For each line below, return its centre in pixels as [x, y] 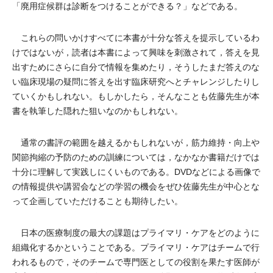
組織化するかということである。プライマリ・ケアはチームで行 [136, 247]
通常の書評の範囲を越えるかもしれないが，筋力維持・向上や [136, 143]
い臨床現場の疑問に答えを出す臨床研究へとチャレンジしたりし [136, 82]
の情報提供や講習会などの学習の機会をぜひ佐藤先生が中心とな [136, 186]
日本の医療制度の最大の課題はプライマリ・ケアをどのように [136, 233]
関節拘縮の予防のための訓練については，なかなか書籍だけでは [136, 157]
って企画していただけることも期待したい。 [97, 201]
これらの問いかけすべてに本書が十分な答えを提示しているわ [136, 38]
